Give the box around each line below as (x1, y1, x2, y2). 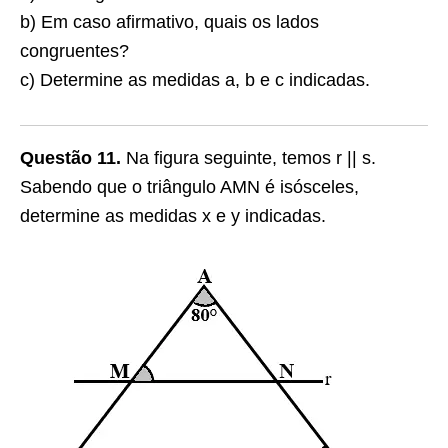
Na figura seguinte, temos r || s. (121, 148, 376, 168)
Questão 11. (20, 148, 121, 168)
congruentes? (20, 41, 129, 61)
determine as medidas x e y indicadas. (20, 206, 326, 226)
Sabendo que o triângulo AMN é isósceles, (20, 177, 359, 197)
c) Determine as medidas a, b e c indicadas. (20, 70, 370, 90)
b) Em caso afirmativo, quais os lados (20, 12, 319, 32)
